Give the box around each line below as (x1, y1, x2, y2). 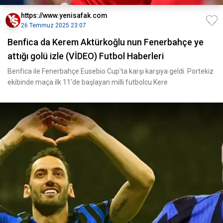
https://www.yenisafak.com (21, 11, 108, 19)
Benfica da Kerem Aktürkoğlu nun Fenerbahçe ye (7, 37, 204, 47)
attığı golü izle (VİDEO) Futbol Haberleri (7, 51, 164, 61)
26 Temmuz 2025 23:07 (21, 22, 86, 29)
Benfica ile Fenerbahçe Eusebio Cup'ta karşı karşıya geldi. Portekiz (7, 67, 214, 75)
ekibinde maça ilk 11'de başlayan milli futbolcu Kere (7, 78, 168, 86)
